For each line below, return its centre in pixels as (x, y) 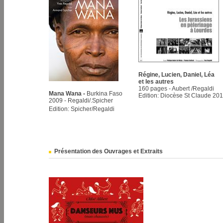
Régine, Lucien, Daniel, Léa (176, 75)
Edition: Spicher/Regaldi (82, 109)
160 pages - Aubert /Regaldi (176, 89)
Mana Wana (66, 94)
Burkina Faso (105, 94)
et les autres (156, 82)
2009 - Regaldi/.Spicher (81, 101)
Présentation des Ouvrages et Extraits (108, 151)
